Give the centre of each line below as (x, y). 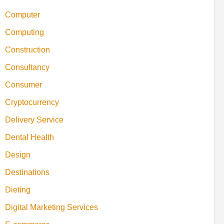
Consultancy (27, 67)
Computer (22, 15)
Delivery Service (34, 120)
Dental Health (29, 137)
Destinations (27, 172)
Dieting (18, 190)
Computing (24, 32)
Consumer (23, 85)
